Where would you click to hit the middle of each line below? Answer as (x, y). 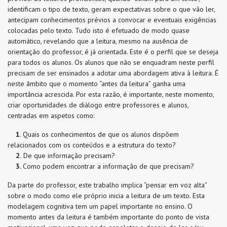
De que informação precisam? (68, 156)
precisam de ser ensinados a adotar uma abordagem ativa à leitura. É (113, 73)
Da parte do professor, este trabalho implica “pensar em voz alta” (107, 185)
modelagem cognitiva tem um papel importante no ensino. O (100, 206)
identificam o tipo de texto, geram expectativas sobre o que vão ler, (111, 9)
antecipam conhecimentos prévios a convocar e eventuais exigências (112, 20)
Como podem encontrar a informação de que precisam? (108, 166)
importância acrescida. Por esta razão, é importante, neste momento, (111, 94)
